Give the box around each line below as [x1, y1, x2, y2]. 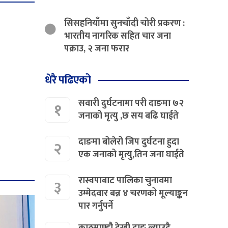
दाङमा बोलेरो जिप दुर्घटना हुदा [78, 134, 180, 150]
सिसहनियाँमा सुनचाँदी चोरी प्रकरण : [64, 15, 185, 31]
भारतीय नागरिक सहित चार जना [64, 28, 172, 44]
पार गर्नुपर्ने [78, 198, 113, 214]
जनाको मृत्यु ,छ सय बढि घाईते [78, 108, 179, 124]
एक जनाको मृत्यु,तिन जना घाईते [78, 147, 185, 162]
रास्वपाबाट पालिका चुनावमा [78, 173, 173, 188]
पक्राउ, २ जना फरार [64, 41, 130, 56]
